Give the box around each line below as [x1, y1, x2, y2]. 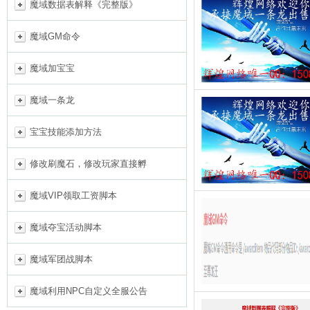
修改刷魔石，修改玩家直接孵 [30, 158, 147, 169]
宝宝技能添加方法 [30, 127, 102, 137]
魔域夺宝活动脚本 [30, 222, 102, 232]
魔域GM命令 [30, 31, 80, 42]
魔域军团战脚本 [30, 254, 93, 264]
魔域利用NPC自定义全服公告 [30, 286, 147, 296]
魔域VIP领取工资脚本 [30, 190, 117, 201]
